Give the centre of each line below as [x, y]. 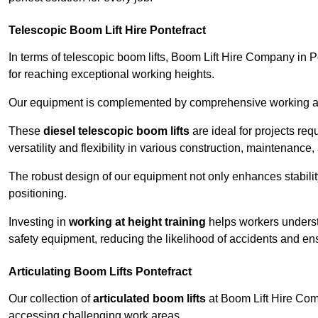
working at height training [137, 222]
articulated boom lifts [149, 299]
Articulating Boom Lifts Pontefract [100, 272]
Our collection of [51, 299]
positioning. [38, 194]
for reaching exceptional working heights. [111, 75]
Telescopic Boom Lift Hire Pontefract [107, 31]
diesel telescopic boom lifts [116, 131]
